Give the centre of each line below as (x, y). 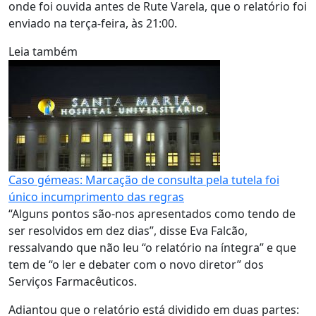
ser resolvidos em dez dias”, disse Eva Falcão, (128, 231)
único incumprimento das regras (96, 197)
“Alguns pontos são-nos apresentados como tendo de (152, 214)
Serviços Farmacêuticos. (73, 281)
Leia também (43, 51)
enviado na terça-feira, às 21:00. (93, 23)
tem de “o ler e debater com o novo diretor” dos (136, 265)
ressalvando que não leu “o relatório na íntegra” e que (152, 248)
